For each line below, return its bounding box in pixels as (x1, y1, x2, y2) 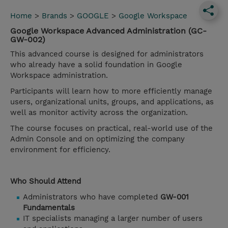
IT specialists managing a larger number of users (23, 214, 203, 223)
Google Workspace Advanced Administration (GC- (10, 26, 207, 36)
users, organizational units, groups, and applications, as (10, 97, 214, 107)
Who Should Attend (10, 177, 81, 186)
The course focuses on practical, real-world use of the (10, 124, 213, 133)
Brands (42, 11, 67, 21)
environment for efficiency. (10, 145, 110, 155)
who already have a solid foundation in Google (10, 60, 182, 70)
